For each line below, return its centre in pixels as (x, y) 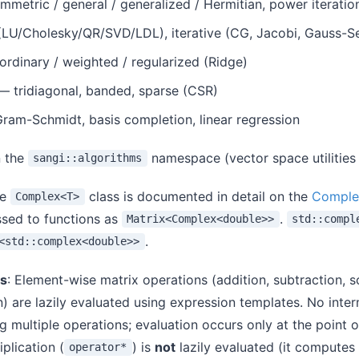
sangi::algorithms (88, 158)
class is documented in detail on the (198, 196)
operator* (98, 347)
